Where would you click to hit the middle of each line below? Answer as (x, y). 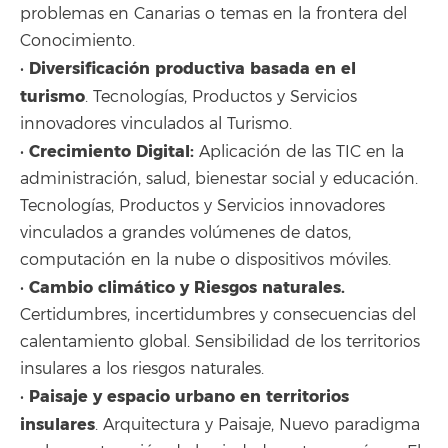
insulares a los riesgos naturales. (142, 369)
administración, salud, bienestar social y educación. (219, 179)
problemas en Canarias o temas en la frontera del (213, 14)
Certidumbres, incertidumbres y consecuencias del (218, 315)
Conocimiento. (77, 41)
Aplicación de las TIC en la (299, 152)
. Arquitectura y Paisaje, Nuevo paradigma (257, 425)
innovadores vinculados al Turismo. (156, 124)
